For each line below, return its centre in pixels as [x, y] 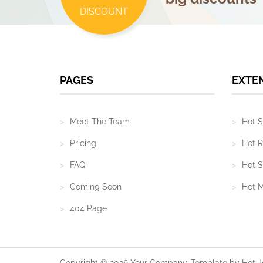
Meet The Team [100, 122]
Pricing [83, 143]
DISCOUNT [104, 11]
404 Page [88, 208]
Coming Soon [96, 187]
